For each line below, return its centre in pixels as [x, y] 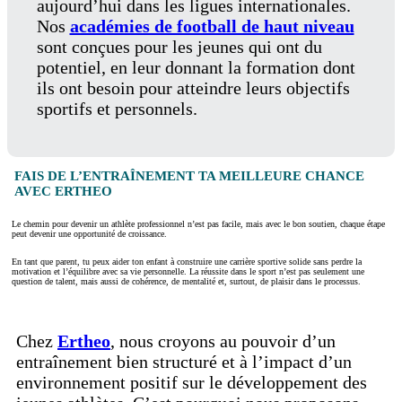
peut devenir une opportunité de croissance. [89, 234]
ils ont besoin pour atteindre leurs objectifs [193, 87]
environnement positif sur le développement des [192, 383]
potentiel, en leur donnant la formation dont [196, 67]
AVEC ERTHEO [63, 191]
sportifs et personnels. [117, 108]
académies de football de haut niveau [212, 26]
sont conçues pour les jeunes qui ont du [179, 46]
